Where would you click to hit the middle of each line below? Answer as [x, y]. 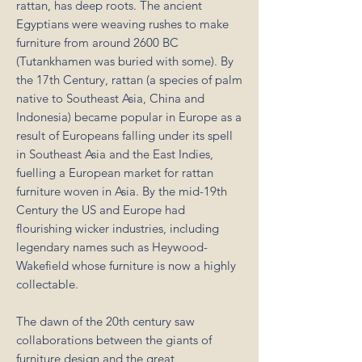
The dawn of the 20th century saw [105, 321]
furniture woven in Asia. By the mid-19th [122, 191]
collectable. [47, 284]
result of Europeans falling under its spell [124, 135]
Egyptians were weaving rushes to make [122, 24]
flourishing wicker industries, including [118, 228]
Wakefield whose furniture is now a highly [126, 265]
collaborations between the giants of [114, 340]
